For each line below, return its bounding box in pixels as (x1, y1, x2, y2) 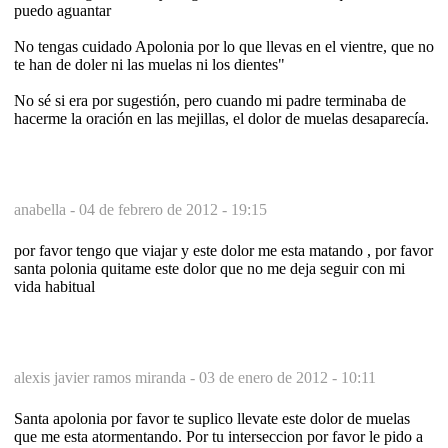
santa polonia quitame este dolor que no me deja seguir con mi (14, 259, 405, 277)
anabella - (14, 200, 79, 218)
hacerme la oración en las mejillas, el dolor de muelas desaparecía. (14, 109, 429, 127)
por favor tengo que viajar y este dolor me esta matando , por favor (14, 241, 433, 259)
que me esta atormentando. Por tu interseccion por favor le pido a (14, 427, 423, 445)
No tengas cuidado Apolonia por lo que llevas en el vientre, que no (14, 37, 434, 55)
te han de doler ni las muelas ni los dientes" (14, 55, 285, 73)
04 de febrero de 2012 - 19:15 (79, 200, 267, 218)
